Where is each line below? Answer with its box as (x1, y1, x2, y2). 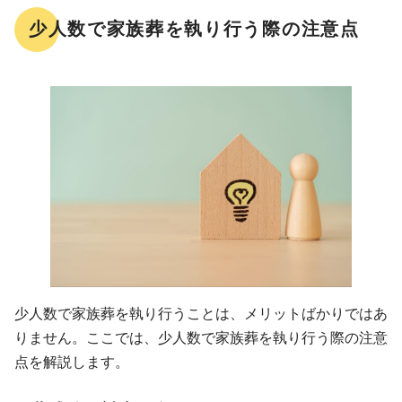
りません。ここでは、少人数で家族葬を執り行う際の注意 (14, 329, 388, 345)
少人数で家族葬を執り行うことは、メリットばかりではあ (14, 305, 388, 321)
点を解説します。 (14, 354, 129, 370)
